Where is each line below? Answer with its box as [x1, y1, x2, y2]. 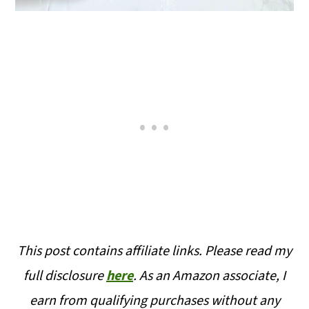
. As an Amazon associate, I [133, 266, 286, 286]
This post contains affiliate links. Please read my [17, 241, 292, 261]
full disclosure [23, 266, 106, 286]
